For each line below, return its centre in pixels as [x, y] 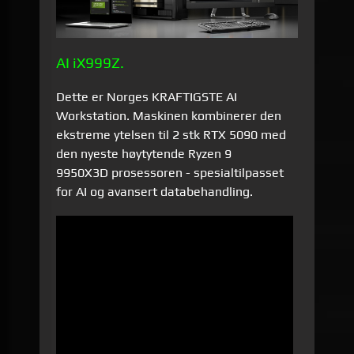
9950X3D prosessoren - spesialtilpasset [170, 173]
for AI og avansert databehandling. [155, 192]
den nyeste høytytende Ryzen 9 [144, 154]
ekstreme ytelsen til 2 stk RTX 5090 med [171, 135]
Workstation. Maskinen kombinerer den [169, 116]
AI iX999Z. [90, 62]
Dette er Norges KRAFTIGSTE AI [147, 97]
